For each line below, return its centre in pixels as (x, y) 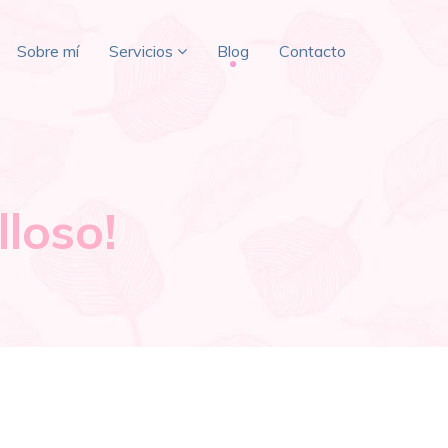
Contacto (312, 51)
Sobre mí (48, 51)
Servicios (141, 51)
